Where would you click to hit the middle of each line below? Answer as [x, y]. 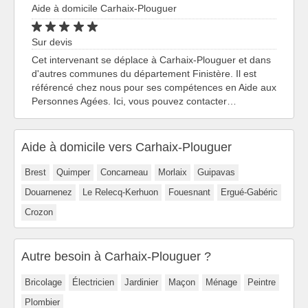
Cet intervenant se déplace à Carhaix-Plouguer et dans [151, 59]
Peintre [262, 283]
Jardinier [141, 283]
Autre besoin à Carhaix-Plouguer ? [116, 257]
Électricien [93, 283]
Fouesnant [189, 192]
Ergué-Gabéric [249, 192]
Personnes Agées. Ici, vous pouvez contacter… [134, 101]
